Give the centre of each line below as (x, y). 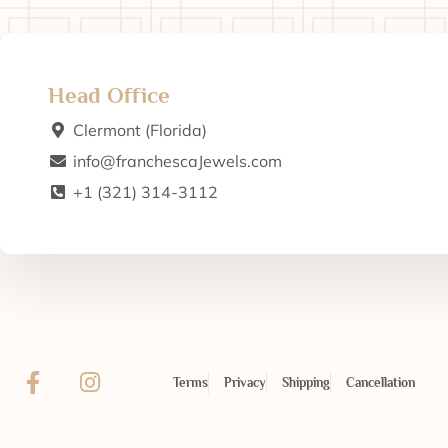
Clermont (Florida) (140, 129)
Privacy (244, 382)
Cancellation (380, 382)
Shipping (305, 382)
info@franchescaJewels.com (177, 160)
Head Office (109, 95)
